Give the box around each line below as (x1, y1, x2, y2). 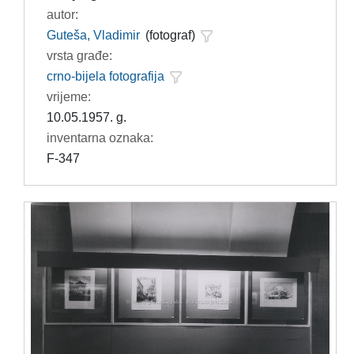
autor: (46, 7, 78, 21)
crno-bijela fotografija (46, 69, 164, 83)
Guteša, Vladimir (46, 28, 140, 42)
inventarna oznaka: (46, 130, 153, 145)
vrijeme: (46, 89, 91, 104)
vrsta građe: (46, 48, 112, 62)
